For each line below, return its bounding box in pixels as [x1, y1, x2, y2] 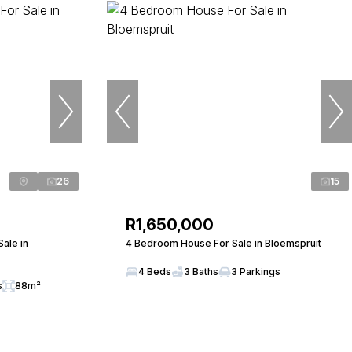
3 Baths [184, 266, 218, 277]
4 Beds [138, 266, 171, 277]
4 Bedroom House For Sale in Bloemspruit [126, 237, 321, 249]
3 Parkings [231, 266, 280, 277]
